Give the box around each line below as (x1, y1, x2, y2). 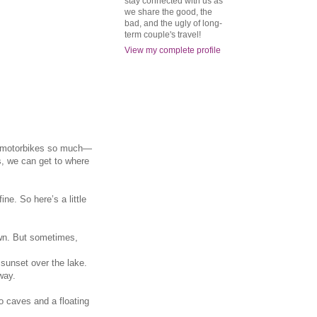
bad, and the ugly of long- (125, 18, 222, 28)
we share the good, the (125, 6, 212, 17)
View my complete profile (125, 45, 221, 55)
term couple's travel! (125, 29, 201, 40)
